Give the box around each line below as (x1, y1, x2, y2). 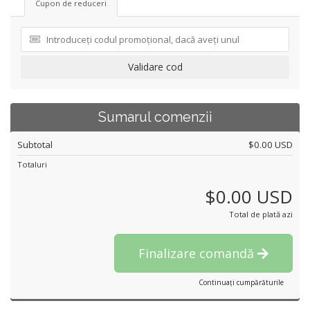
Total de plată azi (229, 209, 293, 219)
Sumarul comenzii (98, 109, 212, 125)
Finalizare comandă (138, 245, 257, 262)
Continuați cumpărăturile (199, 277, 284, 287)
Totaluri (17, 159, 47, 170)
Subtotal (17, 138, 53, 151)
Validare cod (127, 60, 183, 73)
